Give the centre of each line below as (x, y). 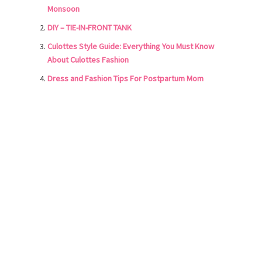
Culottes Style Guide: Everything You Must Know (130, 46)
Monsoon (63, 9)
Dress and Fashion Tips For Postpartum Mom (125, 79)
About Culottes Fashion (88, 60)
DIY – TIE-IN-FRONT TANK (89, 28)
